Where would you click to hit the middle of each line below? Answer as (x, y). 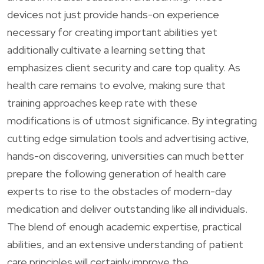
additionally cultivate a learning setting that (106, 49)
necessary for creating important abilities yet (112, 32)
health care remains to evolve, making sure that (116, 85)
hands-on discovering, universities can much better (126, 156)
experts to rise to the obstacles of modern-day (119, 191)
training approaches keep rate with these (102, 103)
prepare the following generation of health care (117, 173)
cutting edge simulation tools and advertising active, (128, 138)
